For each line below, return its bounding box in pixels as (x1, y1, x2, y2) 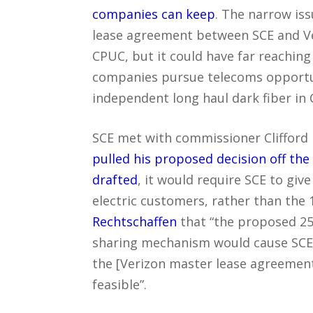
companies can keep (92, 5, 215, 22)
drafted (92, 170, 138, 188)
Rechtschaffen (92, 212, 177, 230)
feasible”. (92, 275, 147, 293)
